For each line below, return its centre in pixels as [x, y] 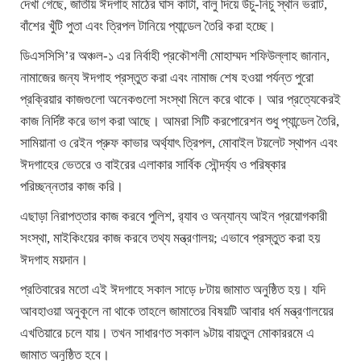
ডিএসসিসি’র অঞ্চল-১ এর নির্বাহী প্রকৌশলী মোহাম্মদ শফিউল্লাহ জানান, [175, 56]
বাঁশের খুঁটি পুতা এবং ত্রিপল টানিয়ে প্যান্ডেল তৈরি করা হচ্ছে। [148, 27]
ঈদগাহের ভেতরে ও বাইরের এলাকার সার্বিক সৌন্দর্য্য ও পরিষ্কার [153, 165]
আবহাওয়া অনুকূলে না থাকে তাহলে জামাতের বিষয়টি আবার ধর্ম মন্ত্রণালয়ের [177, 312]
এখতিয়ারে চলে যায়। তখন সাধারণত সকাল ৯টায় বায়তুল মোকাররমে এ [167, 334]
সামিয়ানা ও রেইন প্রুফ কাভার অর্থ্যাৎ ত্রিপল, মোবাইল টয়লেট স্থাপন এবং [179, 143]
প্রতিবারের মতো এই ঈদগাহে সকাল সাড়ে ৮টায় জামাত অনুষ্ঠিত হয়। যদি [173, 290]
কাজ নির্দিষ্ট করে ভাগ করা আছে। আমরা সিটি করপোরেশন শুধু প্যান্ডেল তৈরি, [180, 122]
